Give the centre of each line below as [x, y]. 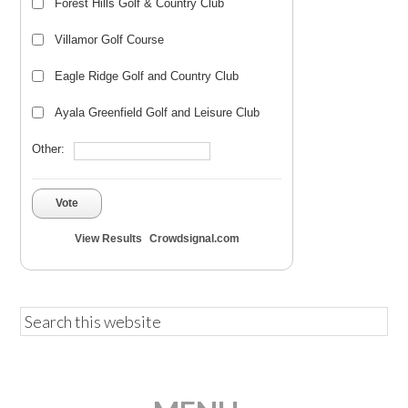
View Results [108, 239]
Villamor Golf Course [110, 40]
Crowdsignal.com [194, 239]
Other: [49, 149]
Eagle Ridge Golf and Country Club [147, 76]
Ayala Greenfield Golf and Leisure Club [158, 112]
